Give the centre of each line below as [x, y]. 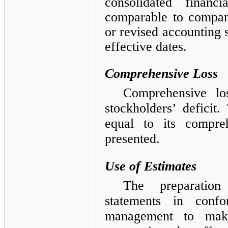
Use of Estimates [151, 166]
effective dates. [146, 46]
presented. [132, 138]
